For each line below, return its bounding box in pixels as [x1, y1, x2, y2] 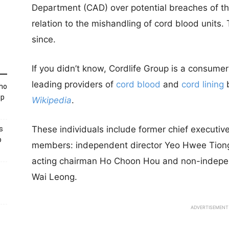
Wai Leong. [32, 172, 77, 182]
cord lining [181, 79, 224, 89]
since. [32, 34, 56, 44]
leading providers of [32, 79, 116, 89]
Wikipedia [32, 95, 72, 105]
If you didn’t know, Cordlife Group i [32, 63, 173, 74]
